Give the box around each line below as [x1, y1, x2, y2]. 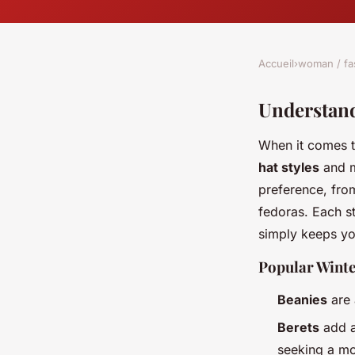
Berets [277, 319, 319, 335]
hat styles [258, 159, 319, 176]
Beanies [277, 292, 327, 308]
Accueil [258, 57, 294, 71]
